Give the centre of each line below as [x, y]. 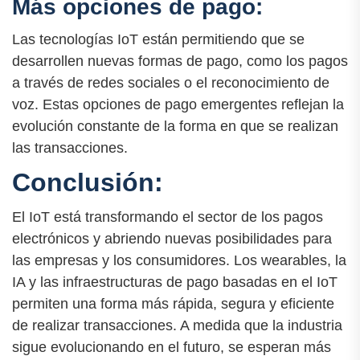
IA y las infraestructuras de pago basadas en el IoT [175, 282]
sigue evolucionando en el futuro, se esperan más [172, 347]
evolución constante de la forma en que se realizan [175, 126]
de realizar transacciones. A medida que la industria [177, 325]
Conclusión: [88, 182]
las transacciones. [70, 147]
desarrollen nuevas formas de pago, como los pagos [180, 61]
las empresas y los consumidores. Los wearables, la [179, 260]
